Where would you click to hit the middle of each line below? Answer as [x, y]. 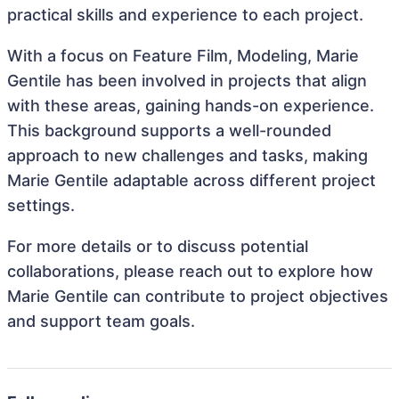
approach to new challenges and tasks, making [187, 155]
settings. [41, 205]
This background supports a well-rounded [169, 130]
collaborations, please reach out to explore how [190, 271]
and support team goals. [101, 321]
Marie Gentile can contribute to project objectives [198, 296]
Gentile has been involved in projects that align [187, 81]
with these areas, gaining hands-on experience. [191, 106]
